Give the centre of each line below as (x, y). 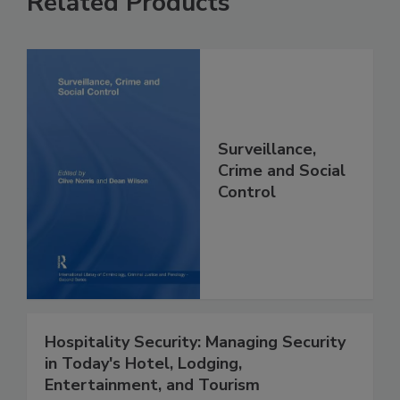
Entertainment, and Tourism (152, 385)
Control (247, 192)
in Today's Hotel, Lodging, (143, 364)
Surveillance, (267, 150)
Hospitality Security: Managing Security (195, 342)
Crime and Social (282, 171)
